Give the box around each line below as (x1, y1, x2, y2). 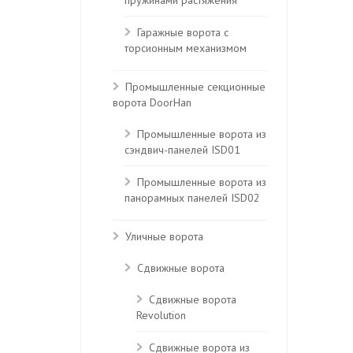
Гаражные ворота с (137, 25, 229, 39)
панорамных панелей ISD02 (124, 191, 260, 206)
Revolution (136, 308, 186, 324)
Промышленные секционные (125, 80, 266, 94)
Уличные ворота (125, 229, 203, 243)
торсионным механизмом (124, 41, 247, 57)
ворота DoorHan (113, 95, 191, 110)
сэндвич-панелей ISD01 (124, 143, 240, 158)
